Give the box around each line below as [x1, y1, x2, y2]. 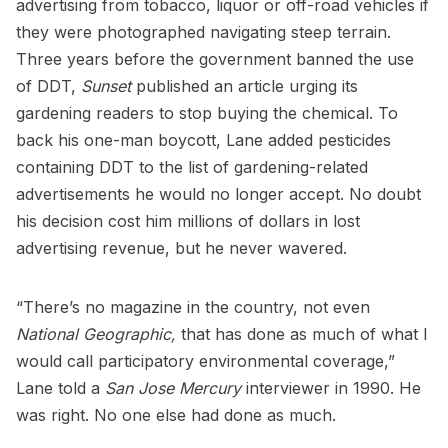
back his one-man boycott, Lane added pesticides [16, 130, 391, 151]
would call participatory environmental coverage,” [16, 351, 395, 372]
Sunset [81, 76, 131, 97]
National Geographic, [16, 324, 176, 345]
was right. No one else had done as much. [16, 405, 336, 426]
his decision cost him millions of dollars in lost [16, 211, 360, 232]
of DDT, [16, 76, 81, 97]
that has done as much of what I [176, 324, 428, 345]
